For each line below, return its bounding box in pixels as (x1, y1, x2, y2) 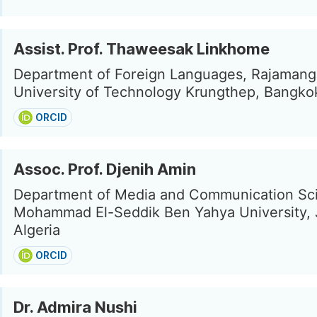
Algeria (13, 221, 60, 238)
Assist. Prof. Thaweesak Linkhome (13, 40, 270, 58)
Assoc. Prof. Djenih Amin (13, 160, 196, 178)
